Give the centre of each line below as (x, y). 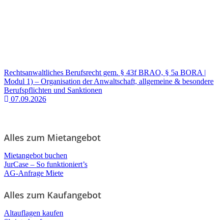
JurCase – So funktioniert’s (46, 164)
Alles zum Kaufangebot (53, 195)
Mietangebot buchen (36, 155)
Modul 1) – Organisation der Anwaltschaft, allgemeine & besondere (109, 81)
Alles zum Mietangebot (52, 137)
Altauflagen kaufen (34, 213)
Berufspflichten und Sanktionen (53, 90)
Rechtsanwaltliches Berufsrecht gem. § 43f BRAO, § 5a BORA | (105, 72)
